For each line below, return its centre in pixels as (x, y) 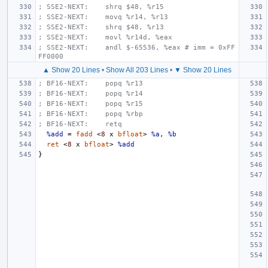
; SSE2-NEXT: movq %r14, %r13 (103, 17)
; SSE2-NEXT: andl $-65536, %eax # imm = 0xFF (137, 47)
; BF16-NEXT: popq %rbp (91, 114)
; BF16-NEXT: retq (80, 124)
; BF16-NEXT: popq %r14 (91, 93)
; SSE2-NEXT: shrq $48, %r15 (101, 7)
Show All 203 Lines (137, 70)
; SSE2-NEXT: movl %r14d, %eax (105, 37)
